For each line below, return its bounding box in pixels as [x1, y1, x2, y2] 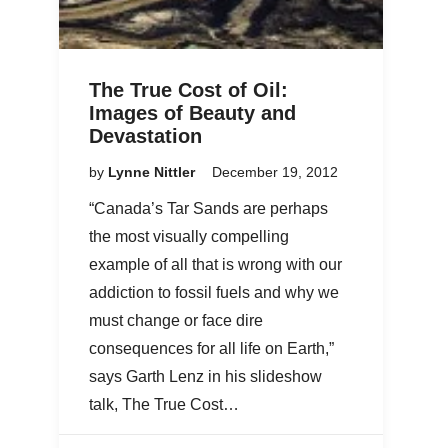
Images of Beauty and [89, 102, 296, 124]
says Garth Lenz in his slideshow [89, 368, 322, 385]
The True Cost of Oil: [89, 79, 288, 101]
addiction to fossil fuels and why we [89, 284, 339, 301]
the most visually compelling [89, 228, 289, 245]
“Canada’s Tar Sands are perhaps [89, 200, 328, 217]
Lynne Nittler [108, 164, 199, 180]
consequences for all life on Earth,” [89, 340, 334, 357]
